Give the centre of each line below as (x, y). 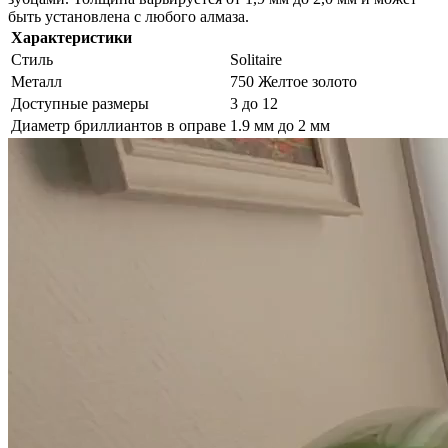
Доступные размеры (80, 104)
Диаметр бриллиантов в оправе (118, 126)
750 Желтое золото (293, 82)
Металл (36, 82)
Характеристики (71, 38)
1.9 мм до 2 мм (280, 126)
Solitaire (256, 60)
